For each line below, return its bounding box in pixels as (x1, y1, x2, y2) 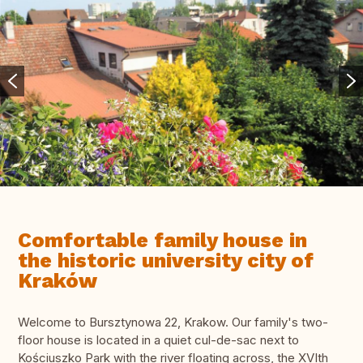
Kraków (18, 269, 97, 293)
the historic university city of (18, 249, 314, 273)
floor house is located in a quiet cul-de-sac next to (18, 332, 299, 348)
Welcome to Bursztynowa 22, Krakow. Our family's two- (18, 314, 328, 331)
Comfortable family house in (18, 228, 307, 253)
